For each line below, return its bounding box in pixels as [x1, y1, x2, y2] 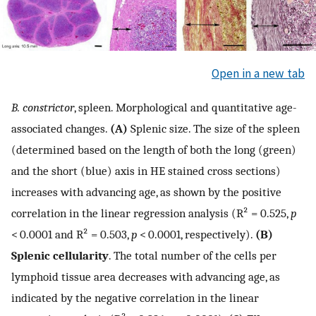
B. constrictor [11, 99, 74, 114]
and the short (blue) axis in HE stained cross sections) [11, 163, 281, 178]
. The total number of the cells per [109, 248, 276, 262]
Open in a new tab [212, 66, 305, 82]
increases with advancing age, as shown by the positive [11, 184, 281, 199]
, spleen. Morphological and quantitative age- [74, 99, 297, 114]
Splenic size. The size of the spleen [128, 121, 300, 135]
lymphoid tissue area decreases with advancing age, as [11, 269, 280, 284]
